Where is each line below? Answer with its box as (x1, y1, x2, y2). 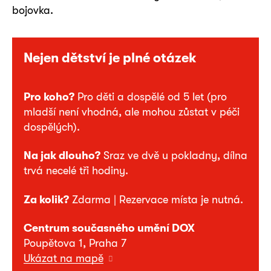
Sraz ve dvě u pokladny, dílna (100, 149, 247, 162)
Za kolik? (24, 192, 69, 206)
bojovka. (12, 4, 53, 16)
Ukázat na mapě (24, 252, 103, 265)
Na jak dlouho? (24, 149, 100, 162)
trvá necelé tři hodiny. (24, 164, 128, 177)
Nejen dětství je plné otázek (24, 50, 197, 65)
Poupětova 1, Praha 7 (24, 237, 126, 250)
